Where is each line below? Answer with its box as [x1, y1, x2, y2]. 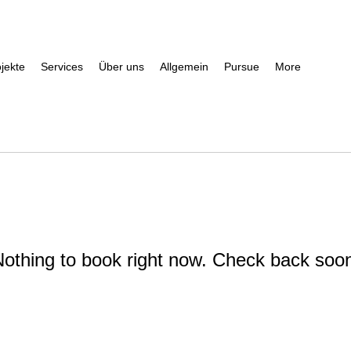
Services [40, 60, 83, 73]
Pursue [223, 60, 259, 73]
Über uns [98, 60, 144, 73]
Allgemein [159, 60, 208, 73]
